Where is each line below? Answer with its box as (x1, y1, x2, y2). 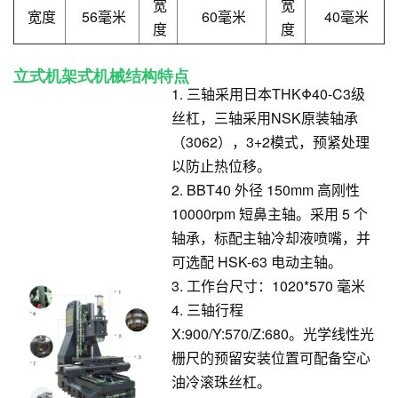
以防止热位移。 (171, 155, 271, 176)
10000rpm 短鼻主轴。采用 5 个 (171, 203, 368, 224)
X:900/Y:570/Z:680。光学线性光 (171, 322, 374, 344)
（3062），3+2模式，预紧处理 (171, 131, 370, 152)
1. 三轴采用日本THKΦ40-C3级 (171, 83, 365, 104)
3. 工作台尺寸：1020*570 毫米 (171, 275, 365, 296)
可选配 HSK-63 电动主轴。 (171, 251, 342, 272)
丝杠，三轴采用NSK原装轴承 (171, 107, 358, 128)
